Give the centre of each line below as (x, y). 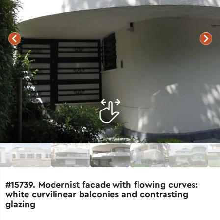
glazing (21, 204)
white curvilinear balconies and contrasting (97, 194)
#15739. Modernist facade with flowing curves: (102, 184)
